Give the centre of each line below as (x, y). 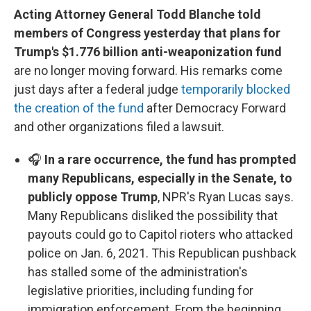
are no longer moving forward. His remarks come (148, 71)
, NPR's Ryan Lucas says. (226, 197)
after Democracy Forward (215, 108)
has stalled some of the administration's (138, 272)
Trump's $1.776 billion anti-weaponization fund (148, 52)
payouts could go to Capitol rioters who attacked (160, 235)
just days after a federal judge (98, 90)
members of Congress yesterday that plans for (147, 33)
